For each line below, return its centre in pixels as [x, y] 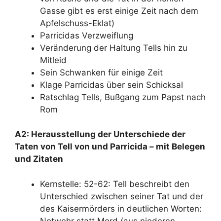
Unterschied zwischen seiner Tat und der [122, 196]
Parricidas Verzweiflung [87, 35]
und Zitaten [39, 159]
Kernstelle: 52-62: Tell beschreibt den [115, 184]
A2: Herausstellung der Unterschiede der [100, 134]
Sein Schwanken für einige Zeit [101, 72]
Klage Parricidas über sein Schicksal [111, 85]
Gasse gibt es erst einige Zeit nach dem [119, 11]
